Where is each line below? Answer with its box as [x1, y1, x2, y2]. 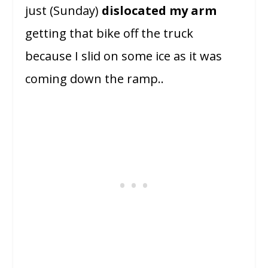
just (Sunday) [25, 2, 102, 19]
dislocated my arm [102, 2, 217, 19]
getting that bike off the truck [25, 25, 194, 41]
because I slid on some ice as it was [25, 48, 223, 64]
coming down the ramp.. [25, 71, 165, 87]
